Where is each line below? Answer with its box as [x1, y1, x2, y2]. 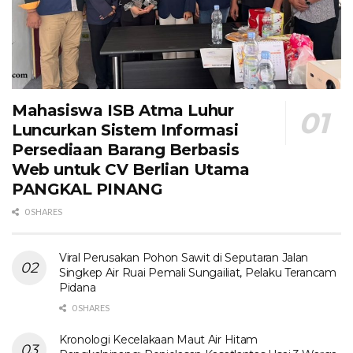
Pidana [59, 280, 96, 295]
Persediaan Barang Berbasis [12, 139, 240, 159]
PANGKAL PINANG [12, 179, 163, 199]
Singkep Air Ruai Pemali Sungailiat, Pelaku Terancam [59, 265, 336, 280]
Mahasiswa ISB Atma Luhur [12, 100, 234, 120]
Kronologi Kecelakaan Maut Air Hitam [59, 332, 258, 347]
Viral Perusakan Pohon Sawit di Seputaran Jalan [59, 250, 309, 265]
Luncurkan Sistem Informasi [12, 120, 239, 139]
